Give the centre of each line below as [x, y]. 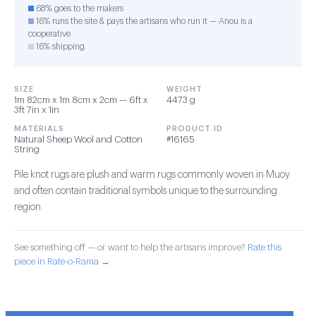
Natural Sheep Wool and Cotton [78, 139]
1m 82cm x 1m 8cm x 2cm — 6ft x [81, 100]
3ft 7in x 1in [37, 110]
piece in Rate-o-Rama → [62, 261]
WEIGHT [184, 89]
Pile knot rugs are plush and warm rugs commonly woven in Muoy [152, 175]
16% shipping [59, 47]
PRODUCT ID [195, 129]
